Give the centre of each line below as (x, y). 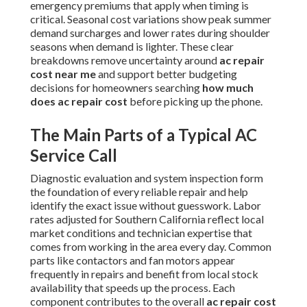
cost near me (63, 74)
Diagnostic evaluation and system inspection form (147, 178)
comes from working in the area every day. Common (151, 247)
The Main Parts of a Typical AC (144, 135)
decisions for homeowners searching (116, 88)
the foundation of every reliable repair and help (139, 192)
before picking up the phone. (195, 101)
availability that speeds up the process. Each (133, 288)
